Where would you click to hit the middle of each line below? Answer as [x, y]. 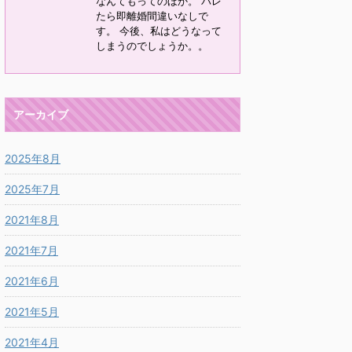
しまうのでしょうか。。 [152, 46]
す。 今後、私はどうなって [159, 31]
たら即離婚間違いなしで [152, 16]
